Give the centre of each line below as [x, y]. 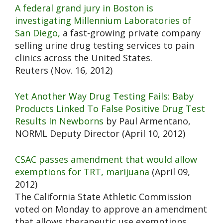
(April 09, [170, 172]
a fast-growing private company [130, 33]
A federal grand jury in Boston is [84, 8]
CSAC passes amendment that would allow [106, 160]
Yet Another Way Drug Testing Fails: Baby [104, 96]
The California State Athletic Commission [103, 197]
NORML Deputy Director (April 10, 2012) [100, 134]
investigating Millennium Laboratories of [103, 21]
